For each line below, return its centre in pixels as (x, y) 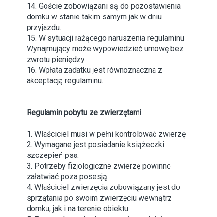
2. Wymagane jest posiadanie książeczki (95, 145)
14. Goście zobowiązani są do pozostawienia (104, 6)
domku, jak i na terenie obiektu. (78, 209)
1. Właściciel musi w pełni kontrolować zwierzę (106, 134)
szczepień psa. (53, 155)
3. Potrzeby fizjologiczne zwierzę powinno (99, 166)
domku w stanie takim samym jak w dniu (94, 17)
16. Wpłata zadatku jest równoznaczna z (94, 70)
